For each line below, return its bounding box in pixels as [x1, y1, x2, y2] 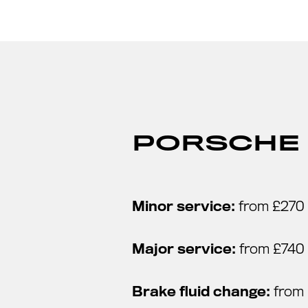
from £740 [236, 241, 305, 258]
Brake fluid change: [132, 284, 270, 300]
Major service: [132, 241, 236, 258]
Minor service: [132, 199, 235, 215]
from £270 [235, 199, 305, 215]
